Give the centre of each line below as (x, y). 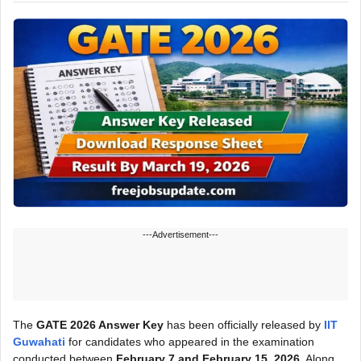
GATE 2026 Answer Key (100, 324)
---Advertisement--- (180, 234)
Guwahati (39, 341)
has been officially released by (244, 324)
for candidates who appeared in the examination (190, 341)
